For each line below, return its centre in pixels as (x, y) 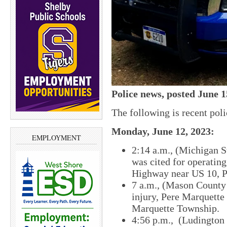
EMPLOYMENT (56, 138)
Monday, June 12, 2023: (163, 131)
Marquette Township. (176, 209)
